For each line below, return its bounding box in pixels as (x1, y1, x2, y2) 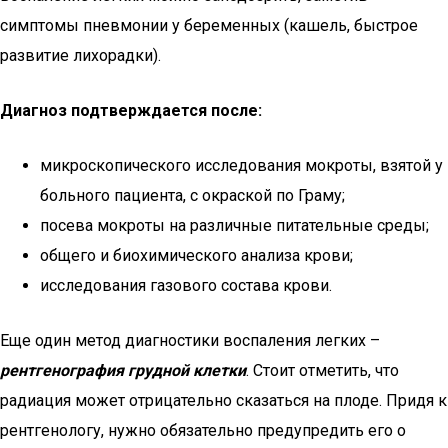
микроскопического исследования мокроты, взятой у (40, 156, 443, 175)
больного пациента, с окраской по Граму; (40, 186, 345, 205)
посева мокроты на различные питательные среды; (40, 216, 429, 235)
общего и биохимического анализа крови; (40, 246, 353, 265)
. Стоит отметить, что (246, 361, 399, 380)
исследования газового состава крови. (40, 276, 332, 295)
